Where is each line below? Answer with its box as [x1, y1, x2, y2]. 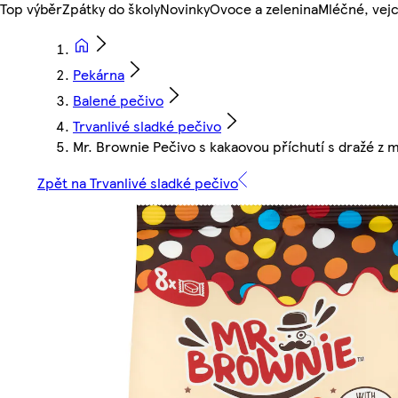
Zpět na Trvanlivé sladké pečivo [37, 172, 238, 194]
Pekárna [73, 64, 124, 85]
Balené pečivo [73, 90, 163, 111]
